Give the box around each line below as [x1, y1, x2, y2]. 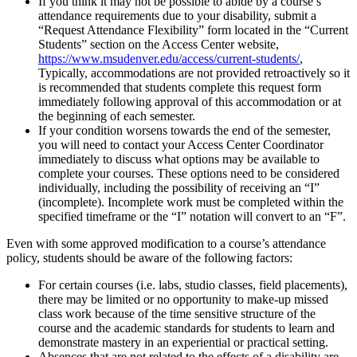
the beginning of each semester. [38, 108, 195, 123]
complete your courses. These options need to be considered [38, 166, 339, 180]
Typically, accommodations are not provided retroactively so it [38, 65, 350, 80]
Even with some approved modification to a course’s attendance [6, 236, 326, 250]
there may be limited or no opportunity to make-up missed [38, 292, 328, 306]
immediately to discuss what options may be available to [38, 151, 320, 166]
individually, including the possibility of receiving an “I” [38, 180, 320, 194]
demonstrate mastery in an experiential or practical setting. [38, 335, 328, 349]
